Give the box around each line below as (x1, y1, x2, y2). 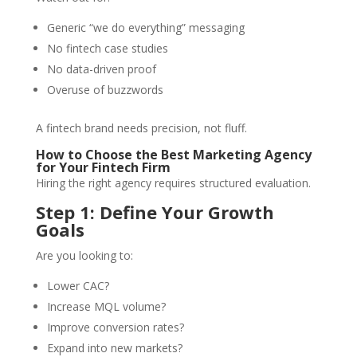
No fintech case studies (46, 41, 168, 57)
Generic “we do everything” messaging (46, 20, 245, 36)
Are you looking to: (35, 248, 133, 264)
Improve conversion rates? (46, 320, 184, 335)
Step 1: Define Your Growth (35, 200, 274, 225)
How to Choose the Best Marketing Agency (35, 146, 312, 164)
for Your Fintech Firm (35, 159, 171, 177)
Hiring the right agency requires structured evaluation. (35, 175, 311, 191)
